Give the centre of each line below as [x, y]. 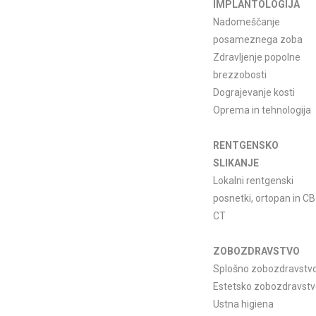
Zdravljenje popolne [257, 57]
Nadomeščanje [247, 22]
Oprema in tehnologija [262, 110]
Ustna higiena [243, 304]
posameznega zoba [258, 39]
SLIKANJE [236, 163]
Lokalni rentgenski [253, 181]
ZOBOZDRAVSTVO [256, 251]
